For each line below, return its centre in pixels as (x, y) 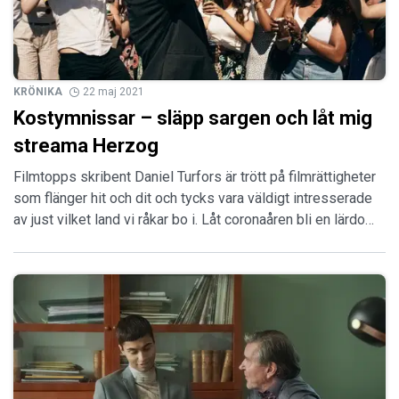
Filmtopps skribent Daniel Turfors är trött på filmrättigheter (195, 177)
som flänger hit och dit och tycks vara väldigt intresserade (193, 199)
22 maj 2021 (114, 92)
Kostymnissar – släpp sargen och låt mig (193, 118)
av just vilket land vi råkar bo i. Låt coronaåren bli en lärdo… (194, 220)
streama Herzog (86, 146)
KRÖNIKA (38, 92)
